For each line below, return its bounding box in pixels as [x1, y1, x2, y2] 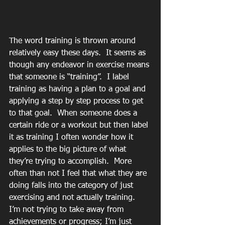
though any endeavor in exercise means [9, 61, 152, 69]
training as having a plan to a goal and [9, 85, 148, 93]
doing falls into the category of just [9, 181, 136, 190]
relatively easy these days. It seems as [9, 49, 148, 57]
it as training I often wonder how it [9, 133, 136, 142]
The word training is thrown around [9, 37, 138, 45]
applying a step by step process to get [9, 97, 146, 105]
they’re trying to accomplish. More [9, 157, 134, 166]
